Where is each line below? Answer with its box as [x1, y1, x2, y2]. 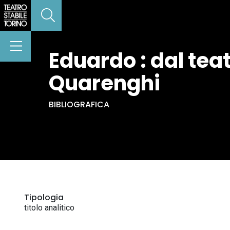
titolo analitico [24, 203, 74, 213]
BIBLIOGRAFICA [49, 99, 109, 110]
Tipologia [24, 191, 64, 203]
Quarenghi [49, 69, 160, 98]
